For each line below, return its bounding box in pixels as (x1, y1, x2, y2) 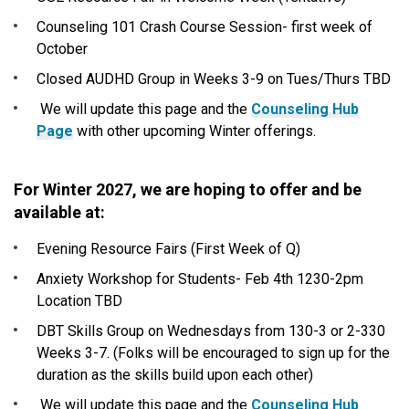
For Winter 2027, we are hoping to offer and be (14, 180, 362, 200)
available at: (14, 203, 105, 223)
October (37, 40, 88, 58)
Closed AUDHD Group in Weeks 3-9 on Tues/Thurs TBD (37, 70, 391, 89)
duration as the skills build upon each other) (37, 366, 313, 384)
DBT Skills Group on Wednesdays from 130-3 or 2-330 (37, 322, 385, 341)
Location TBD (37, 292, 122, 310)
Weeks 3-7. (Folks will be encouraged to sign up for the (37, 344, 390, 362)
